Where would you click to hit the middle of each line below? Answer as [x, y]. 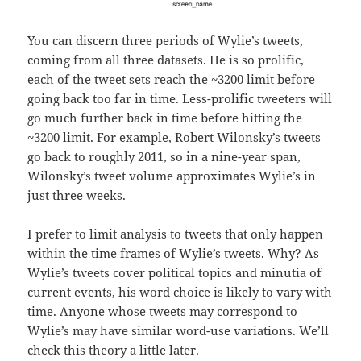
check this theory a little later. [114, 350]
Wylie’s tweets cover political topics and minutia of [175, 273]
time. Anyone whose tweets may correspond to [163, 311]
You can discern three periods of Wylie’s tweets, [166, 41]
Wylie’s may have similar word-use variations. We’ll [178, 331]
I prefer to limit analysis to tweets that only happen [176, 234]
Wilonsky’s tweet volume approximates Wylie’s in [172, 176]
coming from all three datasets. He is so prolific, [166, 60]
